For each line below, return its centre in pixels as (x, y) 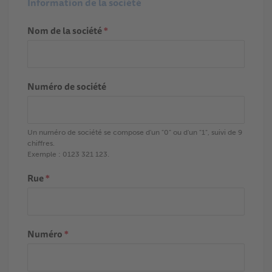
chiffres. (41, 143)
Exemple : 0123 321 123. (68, 154)
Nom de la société (66, 31)
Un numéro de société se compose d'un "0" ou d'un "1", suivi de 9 (135, 132)
